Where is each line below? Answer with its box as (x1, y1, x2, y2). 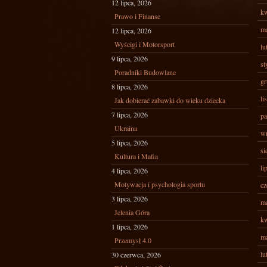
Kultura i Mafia (114, 151, 158, 161)
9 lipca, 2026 (111, 54, 148, 63)
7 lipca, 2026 (111, 110, 148, 119)
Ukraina (114, 123, 137, 133)
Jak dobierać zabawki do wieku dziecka (114, 95, 225, 105)
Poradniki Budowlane (114, 67, 176, 77)
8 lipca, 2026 (111, 82, 148, 91)
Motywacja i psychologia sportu (114, 179, 205, 189)
